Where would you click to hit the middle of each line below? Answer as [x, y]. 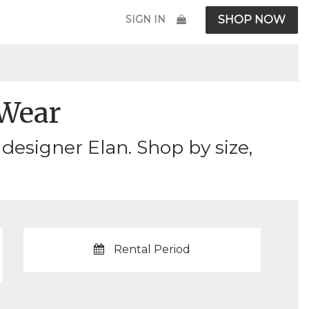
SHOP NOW [252, 19]
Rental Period [152, 249]
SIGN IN [146, 19]
